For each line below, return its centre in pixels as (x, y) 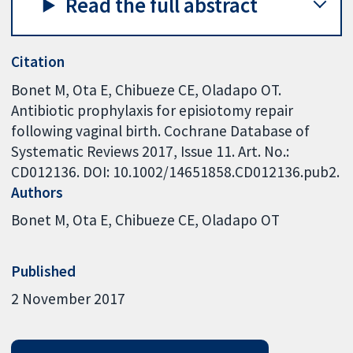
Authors (37, 192)
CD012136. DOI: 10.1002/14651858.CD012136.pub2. (176, 171)
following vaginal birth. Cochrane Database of (161, 130)
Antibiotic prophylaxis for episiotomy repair (152, 110)
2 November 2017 (69, 299)
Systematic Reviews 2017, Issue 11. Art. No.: (150, 151)
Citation (38, 62)
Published (44, 271)
